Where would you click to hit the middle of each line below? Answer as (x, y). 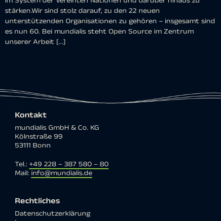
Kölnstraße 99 (39, 136)
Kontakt (31, 115)
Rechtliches (37, 201)
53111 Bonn (33, 145)
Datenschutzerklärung (53, 213)
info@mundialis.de (62, 173)
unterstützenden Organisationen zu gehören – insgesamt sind (110, 21)
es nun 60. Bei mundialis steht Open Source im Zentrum (99, 31)
